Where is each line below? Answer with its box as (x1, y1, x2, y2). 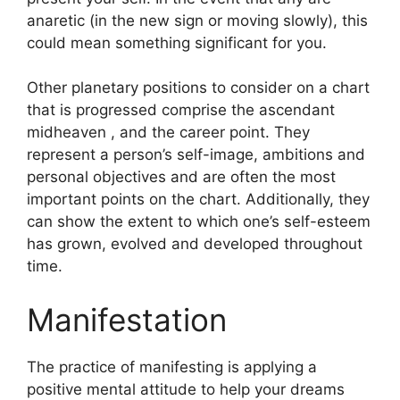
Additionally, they (246, 190, 370, 208)
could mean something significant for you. (27, 33, 327, 52)
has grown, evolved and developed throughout (27, 235, 362, 253)
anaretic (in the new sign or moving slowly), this (27, 11, 368, 29)
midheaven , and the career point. (27, 123, 270, 141)
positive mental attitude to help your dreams (27, 379, 345, 398)
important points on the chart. (27, 190, 241, 208)
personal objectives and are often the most (27, 168, 336, 186)
